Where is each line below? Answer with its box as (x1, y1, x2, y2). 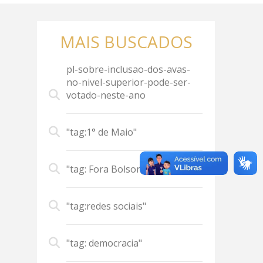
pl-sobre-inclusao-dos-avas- (66, 63, 191, 76)
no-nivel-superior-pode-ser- (66, 76, 191, 89)
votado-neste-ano (66, 89, 146, 102)
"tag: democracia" (66, 237, 143, 249)
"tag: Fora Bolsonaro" (66, 163, 161, 176)
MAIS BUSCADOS (59, 31, 193, 53)
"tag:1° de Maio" (66, 126, 137, 139)
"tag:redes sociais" (66, 200, 147, 213)
